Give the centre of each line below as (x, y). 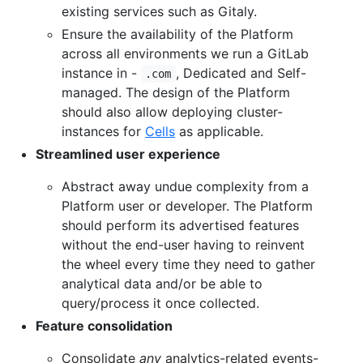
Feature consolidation (104, 325)
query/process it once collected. (160, 303)
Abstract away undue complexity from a (185, 186)
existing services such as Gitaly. (159, 11)
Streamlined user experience (128, 154)
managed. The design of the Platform (176, 92)
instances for (103, 131)
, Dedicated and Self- (241, 73)
